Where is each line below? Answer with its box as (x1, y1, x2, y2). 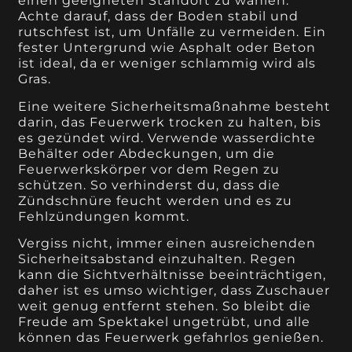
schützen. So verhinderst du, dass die (18, 177, 281, 192)
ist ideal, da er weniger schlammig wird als (18, 56, 317, 71)
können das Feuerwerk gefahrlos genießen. (18, 330, 324, 346)
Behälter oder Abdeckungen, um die (18, 145, 276, 161)
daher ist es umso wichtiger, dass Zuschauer (18, 283, 331, 299)
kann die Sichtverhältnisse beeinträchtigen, (18, 267, 327, 283)
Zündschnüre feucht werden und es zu (18, 192, 293, 208)
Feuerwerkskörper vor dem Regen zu (18, 161, 280, 177)
